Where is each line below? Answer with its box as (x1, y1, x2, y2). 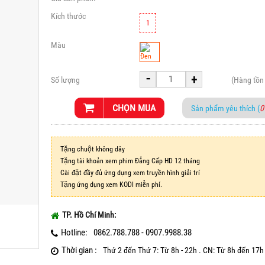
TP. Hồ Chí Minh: (62, 210, 116, 219)
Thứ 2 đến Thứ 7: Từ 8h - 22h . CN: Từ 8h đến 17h (103, 245, 264, 255)
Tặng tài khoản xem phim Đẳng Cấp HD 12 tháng (60, 157, 200, 165)
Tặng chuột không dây (60, 145, 125, 153)
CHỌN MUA (112, 102, 156, 114)
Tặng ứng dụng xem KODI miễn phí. (60, 180, 162, 189)
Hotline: (61, 227, 88, 238)
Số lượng (51, 75, 80, 85)
